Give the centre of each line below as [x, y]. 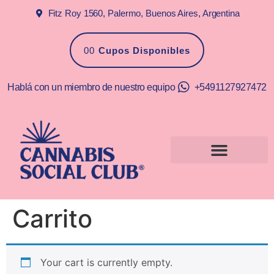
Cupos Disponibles [144, 50]
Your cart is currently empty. [106, 263]
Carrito [52, 219]
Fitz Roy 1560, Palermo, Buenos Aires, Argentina [144, 13]
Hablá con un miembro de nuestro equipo [91, 87]
